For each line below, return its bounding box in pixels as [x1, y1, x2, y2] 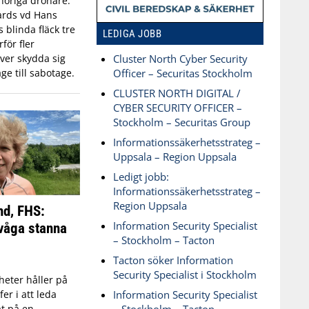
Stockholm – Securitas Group [112, 115, 250, 129]
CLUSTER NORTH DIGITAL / [112, 86, 241, 100]
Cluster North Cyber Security [112, 52, 248, 66]
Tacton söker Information [112, 253, 233, 267]
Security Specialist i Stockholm [112, 268, 257, 281]
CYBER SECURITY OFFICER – [112, 101, 242, 114]
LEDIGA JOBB [102, 28, 162, 40]
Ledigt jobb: [112, 170, 169, 183]
